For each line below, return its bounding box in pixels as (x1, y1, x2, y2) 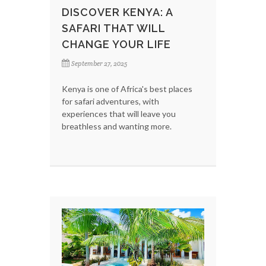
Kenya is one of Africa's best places (62, 83, 192, 94)
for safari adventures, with (62, 96, 159, 106)
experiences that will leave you (62, 108, 176, 119)
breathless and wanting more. (62, 121, 172, 131)
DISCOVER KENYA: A (62, 5, 173, 18)
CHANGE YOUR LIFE (62, 37, 171, 50)
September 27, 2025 (71, 59, 127, 68)
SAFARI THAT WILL (62, 21, 165, 34)
